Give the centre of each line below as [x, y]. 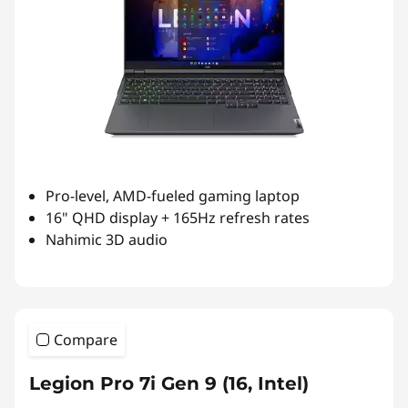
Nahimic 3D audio [107, 240]
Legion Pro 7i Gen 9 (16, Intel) [169, 384]
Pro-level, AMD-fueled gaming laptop [173, 196]
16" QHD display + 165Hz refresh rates [178, 218]
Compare [86, 340]
